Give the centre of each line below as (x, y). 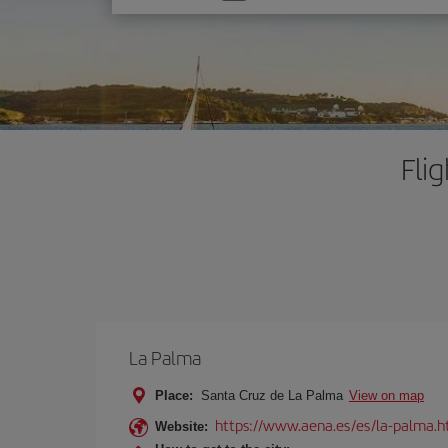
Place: (174, 395)
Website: (181, 426)
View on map (386, 395)
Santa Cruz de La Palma (272, 395)
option (151, 19)
